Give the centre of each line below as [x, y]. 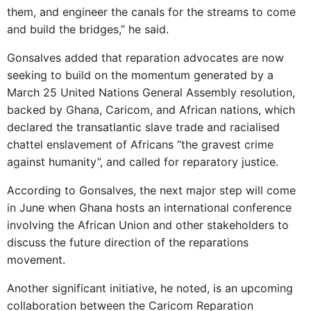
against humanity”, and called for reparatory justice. [143, 161]
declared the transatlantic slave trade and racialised [143, 127]
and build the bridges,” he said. [88, 29]
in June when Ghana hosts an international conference [149, 207]
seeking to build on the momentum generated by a [140, 75]
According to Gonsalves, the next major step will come [151, 190]
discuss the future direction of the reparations [128, 242]
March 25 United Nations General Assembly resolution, [151, 92]
